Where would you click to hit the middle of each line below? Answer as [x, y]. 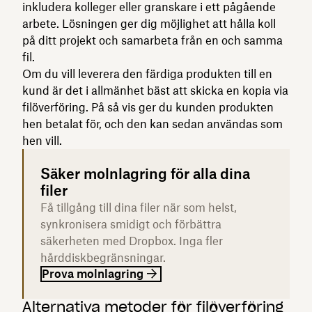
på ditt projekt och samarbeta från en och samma [153, 40]
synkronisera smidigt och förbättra [131, 224]
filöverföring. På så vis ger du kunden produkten [148, 107]
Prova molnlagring [93, 273]
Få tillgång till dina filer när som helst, [139, 207]
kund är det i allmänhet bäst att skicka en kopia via [155, 90]
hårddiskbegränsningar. [103, 257]
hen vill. [42, 140]
